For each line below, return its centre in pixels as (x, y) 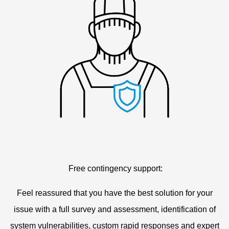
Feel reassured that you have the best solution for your (114, 193)
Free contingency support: (114, 168)
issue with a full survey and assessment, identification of (114, 209)
